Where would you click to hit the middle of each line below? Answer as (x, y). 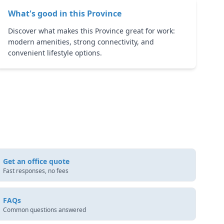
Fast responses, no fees (36, 171)
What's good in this (46, 13)
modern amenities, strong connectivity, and (81, 42)
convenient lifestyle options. (55, 53)
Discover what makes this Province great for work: (91, 31)
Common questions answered (45, 210)
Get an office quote (36, 161)
